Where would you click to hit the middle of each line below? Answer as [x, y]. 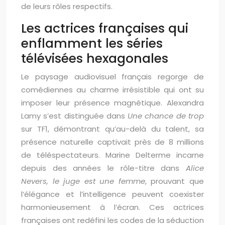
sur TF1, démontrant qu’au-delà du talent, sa [113, 129]
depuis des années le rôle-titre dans [103, 168]
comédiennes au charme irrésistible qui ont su [113, 90]
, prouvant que [175, 181]
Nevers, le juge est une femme [83, 181]
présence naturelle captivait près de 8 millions [113, 142]
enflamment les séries [92, 43]
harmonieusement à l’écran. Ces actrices [113, 207]
